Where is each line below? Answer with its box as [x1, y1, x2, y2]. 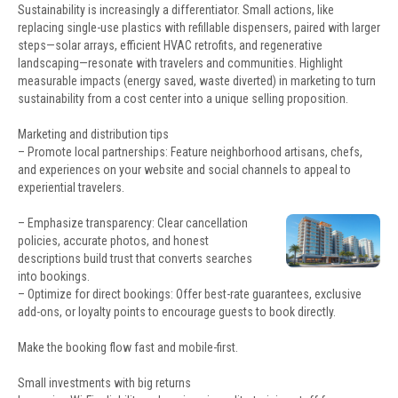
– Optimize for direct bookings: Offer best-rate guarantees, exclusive [18, 287, 362, 301]
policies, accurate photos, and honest [18, 234, 209, 248]
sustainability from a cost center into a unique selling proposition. [18, 92, 348, 106]
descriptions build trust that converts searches [18, 251, 252, 266]
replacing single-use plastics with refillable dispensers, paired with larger [18, 20, 380, 35]
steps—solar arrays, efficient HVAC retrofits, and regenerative [18, 38, 322, 52]
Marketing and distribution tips [18, 127, 169, 141]
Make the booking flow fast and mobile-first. [18, 340, 238, 354]
